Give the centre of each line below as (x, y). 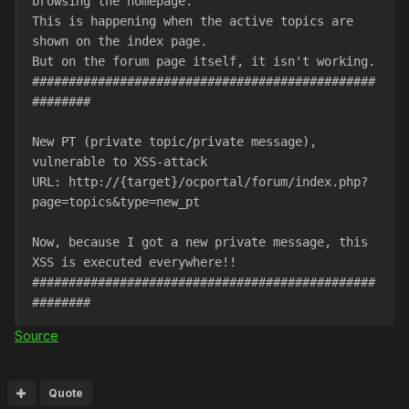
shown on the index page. (123, 41)
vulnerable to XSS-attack (120, 162)
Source (37, 336)
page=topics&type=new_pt (116, 202)
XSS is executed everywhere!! (134, 262)
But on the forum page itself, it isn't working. (204, 61)
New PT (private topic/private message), (174, 142)
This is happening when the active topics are (193, 21)
